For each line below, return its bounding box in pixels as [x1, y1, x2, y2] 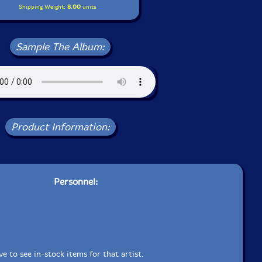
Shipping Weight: [18, 3, 67, 10]
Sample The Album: [16, 40, 105, 53]
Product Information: [11, 120, 110, 133]
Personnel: [53, 175, 98, 187]
